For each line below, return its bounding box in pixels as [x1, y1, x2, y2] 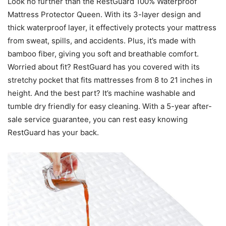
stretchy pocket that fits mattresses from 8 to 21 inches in [8, 75, 212, 85]
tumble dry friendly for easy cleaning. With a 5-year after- [8, 101, 212, 111]
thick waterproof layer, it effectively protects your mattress [8, 23, 216, 33]
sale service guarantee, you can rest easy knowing [8, 115, 188, 125]
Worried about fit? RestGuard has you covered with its [8, 62, 200, 72]
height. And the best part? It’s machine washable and [8, 88, 195, 98]
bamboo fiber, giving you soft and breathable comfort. [8, 49, 199, 59]
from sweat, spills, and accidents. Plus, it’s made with [8, 36, 196, 46]
